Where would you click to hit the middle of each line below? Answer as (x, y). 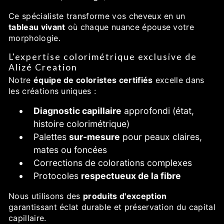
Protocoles (57, 175)
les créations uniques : (52, 91)
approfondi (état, (158, 110)
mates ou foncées (70, 149)
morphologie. (34, 38)
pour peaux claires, (161, 136)
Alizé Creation (43, 67)
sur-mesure (94, 136)
